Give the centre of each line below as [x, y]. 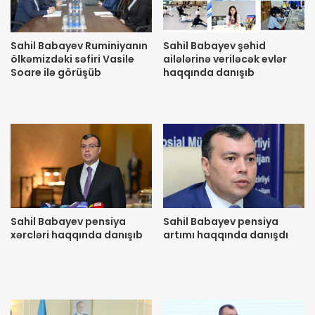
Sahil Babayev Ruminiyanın [79, 46]
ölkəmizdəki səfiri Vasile [72, 59]
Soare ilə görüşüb [56, 73]
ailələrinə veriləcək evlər [225, 59]
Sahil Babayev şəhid [214, 46]
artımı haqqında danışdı [226, 235]
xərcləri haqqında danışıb [77, 235]
